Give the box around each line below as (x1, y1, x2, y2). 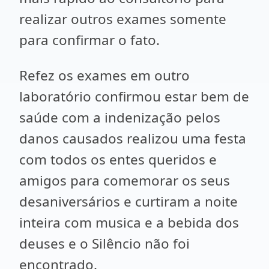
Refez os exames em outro (19, 66, 190, 85)
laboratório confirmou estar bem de (19, 87, 249, 106)
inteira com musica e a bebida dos (19, 213, 239, 232)
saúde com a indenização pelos (19, 108, 220, 127)
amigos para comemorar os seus (19, 171, 230, 190)
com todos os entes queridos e (19, 150, 217, 169)
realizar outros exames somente (19, 10, 226, 28)
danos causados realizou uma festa (19, 129, 246, 148)
